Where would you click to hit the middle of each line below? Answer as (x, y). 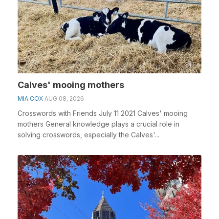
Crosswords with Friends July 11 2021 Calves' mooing (103, 113)
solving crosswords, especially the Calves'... (88, 135)
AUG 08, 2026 (64, 99)
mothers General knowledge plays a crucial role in (99, 124)
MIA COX (30, 99)
